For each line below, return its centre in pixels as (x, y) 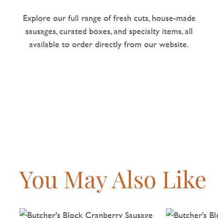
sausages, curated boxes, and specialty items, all (109, 31)
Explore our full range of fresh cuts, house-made (109, 18)
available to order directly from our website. (109, 44)
